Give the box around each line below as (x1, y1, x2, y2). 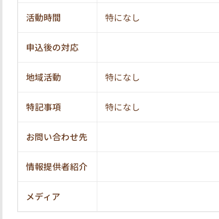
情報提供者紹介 (26, 160, 88, 173)
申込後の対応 (26, 41, 79, 53)
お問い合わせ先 (26, 130, 88, 143)
